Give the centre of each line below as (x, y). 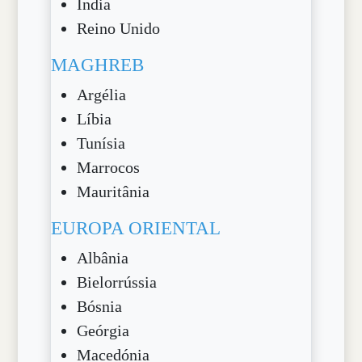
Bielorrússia (117, 282)
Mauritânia (114, 192)
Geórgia (103, 330)
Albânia (103, 258)
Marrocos (109, 167)
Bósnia (100, 306)
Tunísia (101, 143)
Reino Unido (119, 28)
